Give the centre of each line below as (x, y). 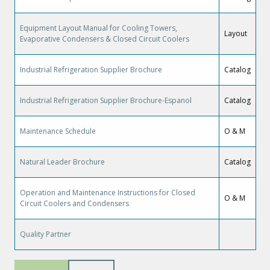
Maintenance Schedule (58, 131)
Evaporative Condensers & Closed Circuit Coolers (104, 39)
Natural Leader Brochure (62, 162)
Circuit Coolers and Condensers (74, 204)
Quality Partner (45, 234)
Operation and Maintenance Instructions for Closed (107, 193)
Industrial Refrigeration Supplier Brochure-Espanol (105, 101)
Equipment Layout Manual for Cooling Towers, (98, 28)
